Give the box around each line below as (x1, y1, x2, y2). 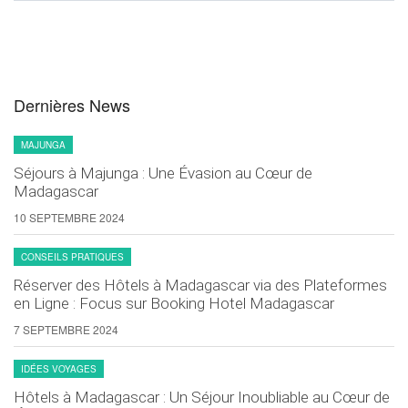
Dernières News (14, 92, 130, 117)
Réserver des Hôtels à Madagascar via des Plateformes (14, 275, 387, 294)
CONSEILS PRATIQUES (21, 250, 124, 263)
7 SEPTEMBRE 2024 (14, 321, 118, 337)
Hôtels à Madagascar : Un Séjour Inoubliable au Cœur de (14, 387, 390, 406)
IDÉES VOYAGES (21, 362, 97, 375)
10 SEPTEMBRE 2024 (14, 209, 125, 225)
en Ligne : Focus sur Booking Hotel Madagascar (14, 293, 334, 312)
